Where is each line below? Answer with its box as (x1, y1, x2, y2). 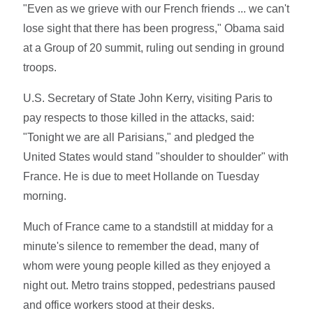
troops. (23, 61, 57, 73)
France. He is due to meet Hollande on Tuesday (23, 170, 260, 182)
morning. (23, 189, 67, 202)
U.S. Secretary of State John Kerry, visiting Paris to (23, 92, 273, 104)
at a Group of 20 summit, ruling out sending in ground (23, 41, 285, 54)
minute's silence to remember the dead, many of (23, 240, 259, 252)
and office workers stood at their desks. (23, 298, 215, 311)
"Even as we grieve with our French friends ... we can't (23, 2, 290, 15)
